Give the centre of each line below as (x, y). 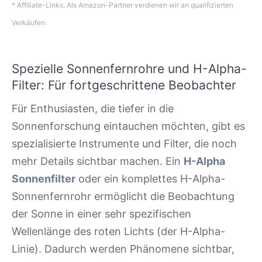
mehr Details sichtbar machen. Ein (98, 161)
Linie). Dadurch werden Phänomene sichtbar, (123, 249)
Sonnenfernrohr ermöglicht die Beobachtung (123, 196)
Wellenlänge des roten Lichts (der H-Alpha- (118, 231)
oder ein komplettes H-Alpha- (150, 178)
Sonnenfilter (44, 178)
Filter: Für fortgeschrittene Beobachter (124, 85)
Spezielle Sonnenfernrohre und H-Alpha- (129, 68)
